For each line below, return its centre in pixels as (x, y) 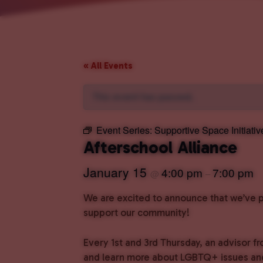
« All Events (108, 66)
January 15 (117, 172)
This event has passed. (143, 97)
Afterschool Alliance (160, 148)
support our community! (136, 213)
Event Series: (125, 130)
